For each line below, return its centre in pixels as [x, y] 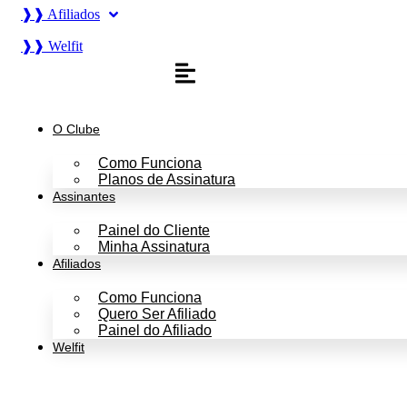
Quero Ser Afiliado [157, 314]
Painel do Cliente [154, 231]
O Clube [76, 129]
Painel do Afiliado [155, 331]
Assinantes [84, 197]
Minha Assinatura [154, 247]
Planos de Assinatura [167, 180]
